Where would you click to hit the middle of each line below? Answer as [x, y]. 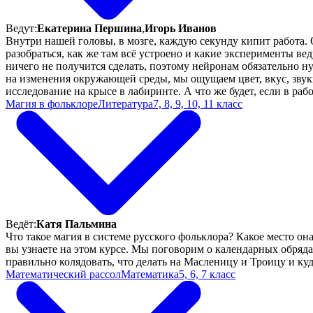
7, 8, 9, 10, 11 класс [198, 103]
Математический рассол [63, 274]
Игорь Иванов [181, 28]
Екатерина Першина [89, 28]
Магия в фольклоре [52, 103]
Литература [125, 103]
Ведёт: [21, 224]
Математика [150, 274]
